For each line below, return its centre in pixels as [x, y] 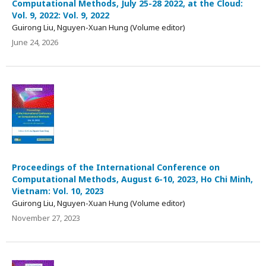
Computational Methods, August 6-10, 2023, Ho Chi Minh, [132, 179]
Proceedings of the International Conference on [116, 167]
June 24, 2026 [35, 42]
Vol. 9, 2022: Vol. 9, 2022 [61, 15]
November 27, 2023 [46, 218]
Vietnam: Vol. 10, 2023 [58, 191]
